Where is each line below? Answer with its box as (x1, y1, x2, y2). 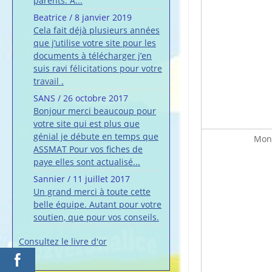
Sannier (33, 173, 65, 185)
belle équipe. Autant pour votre (33, 199, 161, 211)
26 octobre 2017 (63, 92, 128, 104)
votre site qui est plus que (33, 118, 140, 130)
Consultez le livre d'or (19, 236, 107, 248)
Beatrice (33, 12, 67, 24)
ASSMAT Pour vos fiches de (33, 143, 143, 155)
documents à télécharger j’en (33, 50, 152, 62)
